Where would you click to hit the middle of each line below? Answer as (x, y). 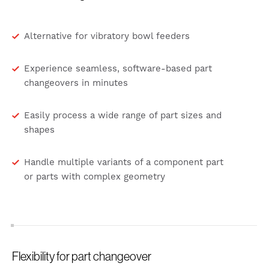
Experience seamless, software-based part (118, 69)
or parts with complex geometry (95, 177)
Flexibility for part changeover (82, 256)
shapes (39, 130)
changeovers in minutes (76, 83)
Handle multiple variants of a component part (124, 163)
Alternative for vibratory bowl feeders (107, 37)
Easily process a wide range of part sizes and (123, 116)
